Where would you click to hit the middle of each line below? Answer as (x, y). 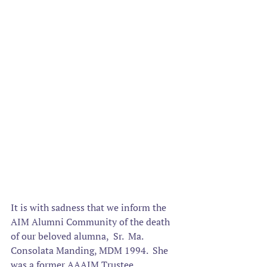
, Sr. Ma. (126, 236)
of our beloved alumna (58, 236)
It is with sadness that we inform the (90, 207)
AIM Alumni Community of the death (91, 222)
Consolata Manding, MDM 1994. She (91, 250)
